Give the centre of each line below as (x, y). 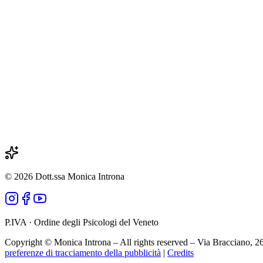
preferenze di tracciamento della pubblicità (83, 252)
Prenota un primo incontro (67, 46)
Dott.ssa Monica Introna (80, 176)
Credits (181, 252)
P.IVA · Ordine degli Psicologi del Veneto (82, 222)
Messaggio (25, 120)
